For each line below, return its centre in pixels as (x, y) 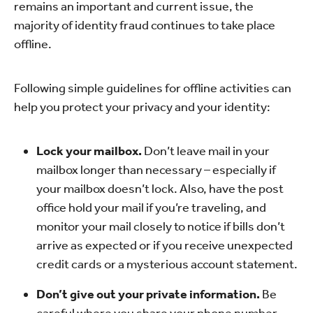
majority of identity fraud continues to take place (145, 25)
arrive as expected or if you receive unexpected (165, 245)
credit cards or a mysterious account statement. (167, 264)
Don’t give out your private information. (148, 294)
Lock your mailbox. (89, 151)
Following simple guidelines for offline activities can (153, 88)
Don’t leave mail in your (206, 151)
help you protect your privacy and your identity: (142, 107)
